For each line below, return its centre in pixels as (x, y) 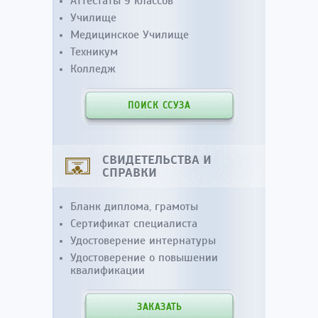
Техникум (94, 52)
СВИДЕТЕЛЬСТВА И (157, 160)
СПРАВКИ (130, 173)
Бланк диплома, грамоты (134, 207)
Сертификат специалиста (134, 224)
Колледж (93, 69)
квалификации (108, 271)
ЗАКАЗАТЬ (159, 308)
